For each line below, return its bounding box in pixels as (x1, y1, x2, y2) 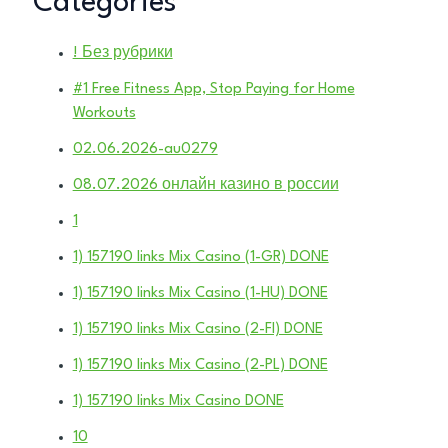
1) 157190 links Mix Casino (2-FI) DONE (72, 321, 323, 337)
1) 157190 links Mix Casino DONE (72, 393, 284, 409)
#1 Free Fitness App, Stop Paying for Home (72, 81, 355, 97)
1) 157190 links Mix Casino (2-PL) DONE (72, 357, 328, 373)
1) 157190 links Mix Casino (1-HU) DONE (72, 285, 328, 301)
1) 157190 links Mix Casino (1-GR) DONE (72, 249, 329, 265)
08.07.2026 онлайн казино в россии (72, 177, 339, 193)
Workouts (72, 105, 136, 121)
